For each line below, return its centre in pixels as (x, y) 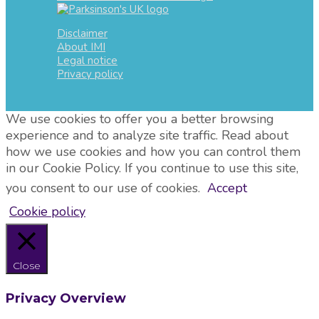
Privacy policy (90, 74)
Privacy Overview (66, 299)
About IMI (81, 47)
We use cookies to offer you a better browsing (140, 119)
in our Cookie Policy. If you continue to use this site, (152, 168)
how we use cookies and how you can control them (153, 152)
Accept (227, 188)
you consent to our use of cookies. (105, 188)
